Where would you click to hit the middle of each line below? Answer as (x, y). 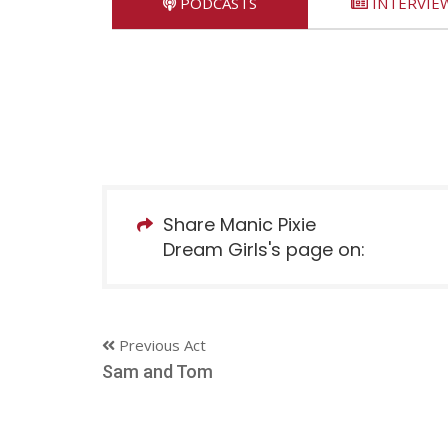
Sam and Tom (157, 371)
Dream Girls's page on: (264, 249)
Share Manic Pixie (239, 224)
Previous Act (160, 344)
